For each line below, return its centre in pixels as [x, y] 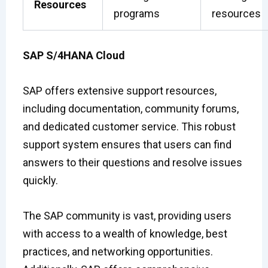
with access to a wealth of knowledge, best [125, 233]
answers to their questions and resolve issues [132, 162]
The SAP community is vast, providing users [127, 215]
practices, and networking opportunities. [118, 251]
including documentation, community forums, [130, 108]
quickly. [40, 180]
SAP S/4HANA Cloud [74, 56]
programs [136, 14]
